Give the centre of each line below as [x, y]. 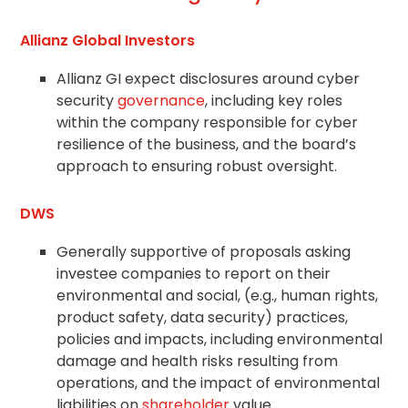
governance [162, 100]
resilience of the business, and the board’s [207, 144]
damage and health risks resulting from [198, 361]
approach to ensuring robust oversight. [197, 166]
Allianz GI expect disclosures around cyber [209, 78]
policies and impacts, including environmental [220, 339]
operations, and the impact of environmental [219, 382]
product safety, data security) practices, [203, 317]
